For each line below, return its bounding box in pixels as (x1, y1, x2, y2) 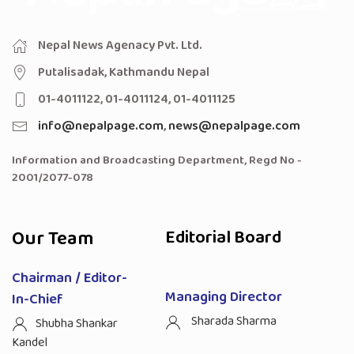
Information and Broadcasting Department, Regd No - (12, 150, 302, 170)
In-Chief (12, 288, 63, 311)
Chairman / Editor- (12, 266, 127, 289)
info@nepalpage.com (38, 115, 164, 136)
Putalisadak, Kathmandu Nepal (36, 62, 209, 82)
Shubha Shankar (36, 313, 118, 333)
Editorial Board (165, 223, 281, 252)
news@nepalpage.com (168, 115, 300, 136)
